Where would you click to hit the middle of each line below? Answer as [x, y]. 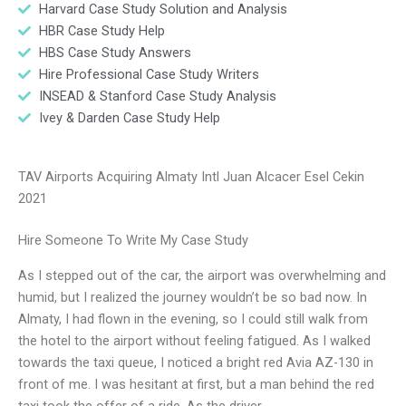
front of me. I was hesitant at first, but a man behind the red [196, 384]
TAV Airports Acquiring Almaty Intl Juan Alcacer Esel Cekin [191, 177]
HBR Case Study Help [101, 30]
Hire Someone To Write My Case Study [133, 241]
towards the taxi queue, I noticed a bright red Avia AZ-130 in [196, 362]
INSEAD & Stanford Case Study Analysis [157, 96]
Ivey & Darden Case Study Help [129, 117]
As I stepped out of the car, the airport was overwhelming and [202, 275]
